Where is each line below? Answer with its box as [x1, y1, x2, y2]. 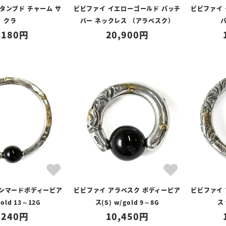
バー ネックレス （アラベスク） [80, 16, 175, 25]
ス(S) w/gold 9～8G [95, 198, 159, 206]
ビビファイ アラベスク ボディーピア [74, 186, 181, 194]
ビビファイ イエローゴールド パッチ [73, 4, 181, 13]
